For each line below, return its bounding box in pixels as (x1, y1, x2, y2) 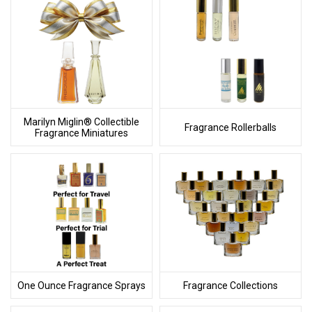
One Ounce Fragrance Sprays (17, 279, 146, 291)
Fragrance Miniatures (35, 127, 128, 139)
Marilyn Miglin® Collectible (24, 116, 139, 127)
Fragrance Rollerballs (184, 121, 276, 133)
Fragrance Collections (182, 279, 278, 291)
